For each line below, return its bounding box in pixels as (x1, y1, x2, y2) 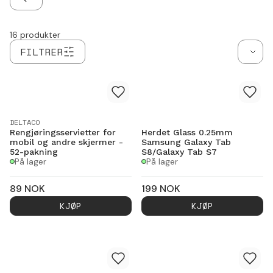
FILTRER (20, 44, 63, 59)
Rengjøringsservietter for (10, 127, 116, 137)
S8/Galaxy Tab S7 (141, 146, 217, 157)
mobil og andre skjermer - (10, 136, 123, 147)
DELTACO (10, 116, 40, 127)
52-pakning (10, 146, 58, 157)
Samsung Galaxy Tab (141, 136, 231, 147)
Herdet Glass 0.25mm (141, 127, 233, 137)
